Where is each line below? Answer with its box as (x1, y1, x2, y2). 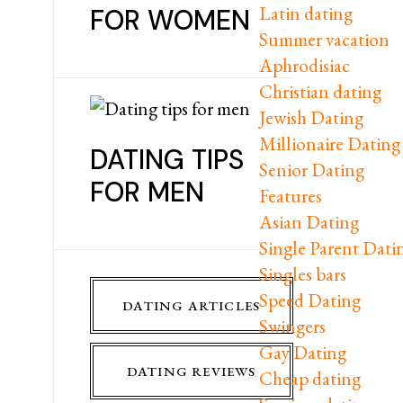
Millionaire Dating (259, 131, 401, 156)
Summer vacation (259, 27, 390, 51)
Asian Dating (259, 210, 360, 234)
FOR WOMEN (89, 3, 250, 39)
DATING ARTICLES (122, 296, 261, 314)
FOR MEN (89, 174, 204, 210)
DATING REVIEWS (126, 362, 256, 380)
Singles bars (259, 262, 347, 286)
